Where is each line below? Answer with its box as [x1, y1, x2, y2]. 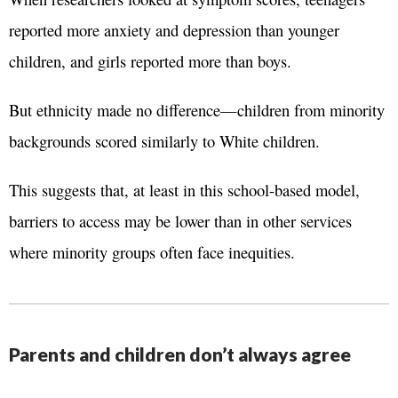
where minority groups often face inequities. [9, 241, 295, 264]
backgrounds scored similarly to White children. [9, 130, 320, 153]
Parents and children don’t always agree [9, 343, 351, 366]
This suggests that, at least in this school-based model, [9, 179, 360, 202]
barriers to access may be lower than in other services [9, 210, 352, 233]
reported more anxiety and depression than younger [9, 19, 339, 42]
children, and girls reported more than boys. [9, 50, 291, 73]
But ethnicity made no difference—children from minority [9, 99, 385, 122]
